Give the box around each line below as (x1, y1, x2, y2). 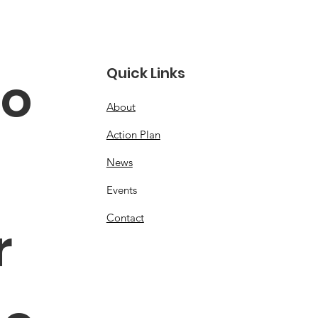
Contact (106, 211, 144, 224)
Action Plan (106, 128, 160, 141)
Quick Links (106, 63, 185, 83)
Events (106, 183, 137, 197)
